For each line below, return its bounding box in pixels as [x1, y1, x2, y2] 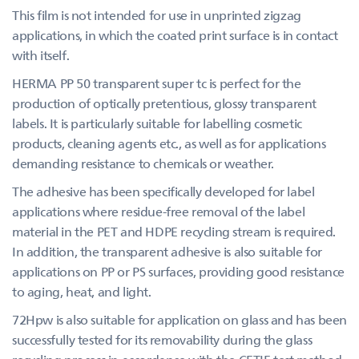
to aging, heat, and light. [12, 283, 151, 300]
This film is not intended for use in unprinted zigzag [12, 6, 301, 23]
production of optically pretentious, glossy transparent [12, 95, 317, 111]
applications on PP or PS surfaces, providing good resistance [12, 263, 345, 280]
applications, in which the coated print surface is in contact [12, 26, 338, 43]
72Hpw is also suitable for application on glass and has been [12, 311, 348, 328]
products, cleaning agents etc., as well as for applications [12, 135, 326, 151]
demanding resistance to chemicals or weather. [12, 155, 275, 171]
